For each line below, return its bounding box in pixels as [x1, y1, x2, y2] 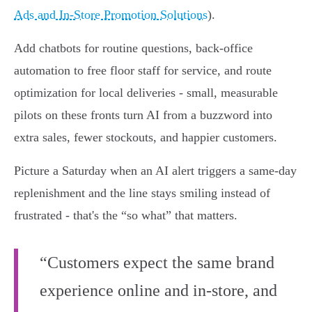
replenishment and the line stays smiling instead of [14, 186, 270, 201]
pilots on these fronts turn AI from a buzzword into [14, 108, 272, 123]
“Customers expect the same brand [40, 253, 274, 272]
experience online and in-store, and [40, 281, 277, 300]
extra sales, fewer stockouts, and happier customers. [14, 130, 277, 145]
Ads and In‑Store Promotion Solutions [14, 8, 208, 22]
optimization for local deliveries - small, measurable [14, 86, 278, 100]
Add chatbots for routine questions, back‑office [14, 41, 253, 56]
